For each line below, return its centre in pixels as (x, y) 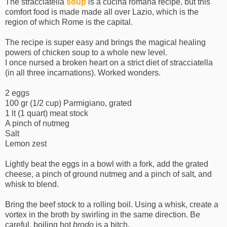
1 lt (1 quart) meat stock (47, 113)
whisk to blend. (32, 184)
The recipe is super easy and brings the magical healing (105, 43)
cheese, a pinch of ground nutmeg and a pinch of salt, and (108, 174)
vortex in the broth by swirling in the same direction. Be (103, 215)
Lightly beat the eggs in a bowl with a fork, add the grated (107, 164)
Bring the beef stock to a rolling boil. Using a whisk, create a (112, 205)
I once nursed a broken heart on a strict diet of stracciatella (109, 63)
